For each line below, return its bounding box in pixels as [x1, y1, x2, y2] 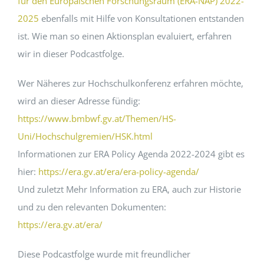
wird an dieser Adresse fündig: [17, 95, 140, 107]
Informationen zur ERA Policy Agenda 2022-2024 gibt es [17, 148, 245, 160]
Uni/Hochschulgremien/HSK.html [17, 130, 153, 143]
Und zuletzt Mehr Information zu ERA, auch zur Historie [17, 183, 241, 196]
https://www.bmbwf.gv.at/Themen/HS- [17, 113, 176, 125]
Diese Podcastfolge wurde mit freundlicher [17, 248, 190, 260]
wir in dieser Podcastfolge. [17, 48, 124, 60]
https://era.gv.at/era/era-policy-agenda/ [38, 166, 199, 178]
